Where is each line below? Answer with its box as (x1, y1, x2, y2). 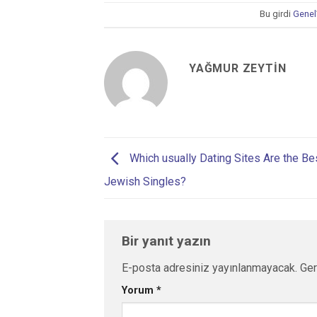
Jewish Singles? (104, 174, 186, 188)
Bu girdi (260, 8, 294, 19)
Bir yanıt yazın (122, 232, 214, 249)
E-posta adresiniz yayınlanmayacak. (122, 260, 297, 275)
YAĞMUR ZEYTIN (189, 61, 287, 75)
